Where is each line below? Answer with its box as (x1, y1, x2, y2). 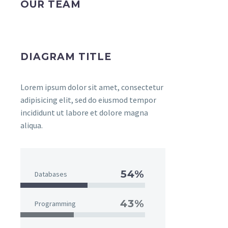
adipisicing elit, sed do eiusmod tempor (20, 95, 156, 105)
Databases (35, 169, 67, 179)
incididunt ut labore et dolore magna (20, 107, 148, 118)
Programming (35, 199, 76, 208)
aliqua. (20, 120, 43, 130)
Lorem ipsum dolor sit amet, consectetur (20, 82, 163, 92)
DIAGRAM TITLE (20, 51, 112, 63)
